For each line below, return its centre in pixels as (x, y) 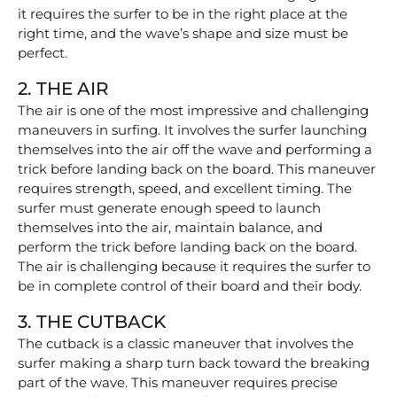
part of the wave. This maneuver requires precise (178, 382)
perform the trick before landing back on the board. (187, 246)
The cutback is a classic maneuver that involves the (186, 343)
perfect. (43, 52)
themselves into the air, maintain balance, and (170, 227)
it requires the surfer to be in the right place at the (183, 13)
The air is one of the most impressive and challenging (193, 110)
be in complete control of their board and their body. (190, 285)
